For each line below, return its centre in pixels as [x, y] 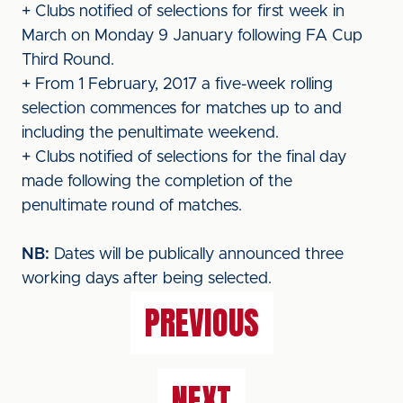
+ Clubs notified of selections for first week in [183, 12]
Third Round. [68, 60]
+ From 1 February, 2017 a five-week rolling [177, 85]
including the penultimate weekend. [150, 133]
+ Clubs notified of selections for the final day [184, 157]
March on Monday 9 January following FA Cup [192, 36]
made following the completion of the [157, 182]
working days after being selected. [147, 279]
